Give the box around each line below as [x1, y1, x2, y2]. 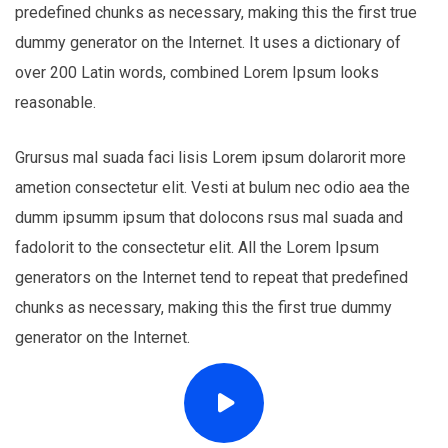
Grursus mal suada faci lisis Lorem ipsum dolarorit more [15, 148, 406, 168]
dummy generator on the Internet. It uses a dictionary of [15, 33, 401, 53]
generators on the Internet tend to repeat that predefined [15, 268, 408, 288]
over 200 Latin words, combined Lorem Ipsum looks [15, 63, 379, 83]
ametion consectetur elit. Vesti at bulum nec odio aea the [15, 178, 410, 198]
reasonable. [15, 93, 96, 113]
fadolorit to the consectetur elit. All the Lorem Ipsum [15, 238, 379, 258]
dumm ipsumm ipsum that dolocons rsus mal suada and [15, 208, 403, 228]
